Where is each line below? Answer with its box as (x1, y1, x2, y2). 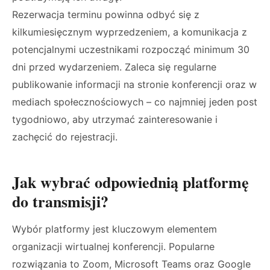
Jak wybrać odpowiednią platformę (12, 171, 249, 193)
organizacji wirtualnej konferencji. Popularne (12, 240, 215, 253)
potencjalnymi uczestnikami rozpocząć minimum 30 (12, 43, 250, 55)
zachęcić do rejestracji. (12, 131, 118, 143)
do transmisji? (12, 190, 108, 213)
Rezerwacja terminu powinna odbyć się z (12, 8, 199, 20)
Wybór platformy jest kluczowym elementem (12, 223, 217, 235)
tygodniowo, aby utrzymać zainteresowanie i (12, 113, 218, 125)
